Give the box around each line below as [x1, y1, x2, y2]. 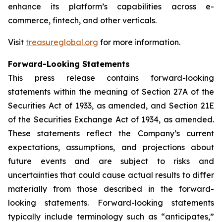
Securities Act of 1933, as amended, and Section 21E [8, 101, 214, 111]
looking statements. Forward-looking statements [8, 198, 214, 208]
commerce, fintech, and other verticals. [8, 15, 157, 25]
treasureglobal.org [26, 37, 98, 47]
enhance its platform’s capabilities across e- [8, 1, 214, 11]
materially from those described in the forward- [8, 184, 214, 194]
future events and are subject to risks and [8, 156, 214, 166]
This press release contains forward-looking [8, 73, 214, 83]
